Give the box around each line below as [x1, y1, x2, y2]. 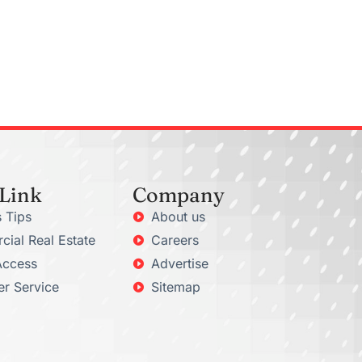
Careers [150, 231, 199, 248]
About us [150, 208, 205, 225]
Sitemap [150, 278, 200, 295]
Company [133, 182, 225, 207]
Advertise [150, 255, 208, 271]
